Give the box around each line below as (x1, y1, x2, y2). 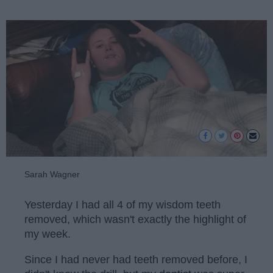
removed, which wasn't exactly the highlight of (24, 213, 246, 226)
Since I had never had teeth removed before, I (24, 253, 247, 266)
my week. (24, 228, 71, 241)
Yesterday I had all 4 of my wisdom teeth (24, 199, 221, 211)
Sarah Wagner (24, 169, 80, 179)
